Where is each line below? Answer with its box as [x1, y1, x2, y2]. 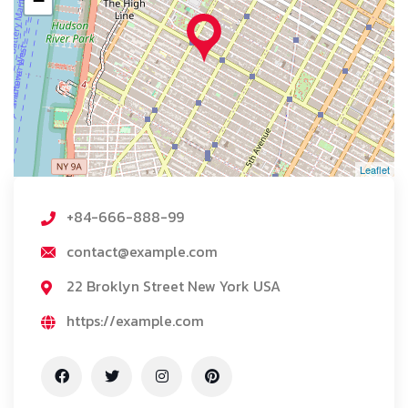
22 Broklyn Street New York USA [66, 275, 280, 298]
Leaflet [360, 162, 390, 178]
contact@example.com [66, 240, 218, 263]
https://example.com [66, 310, 204, 332]
